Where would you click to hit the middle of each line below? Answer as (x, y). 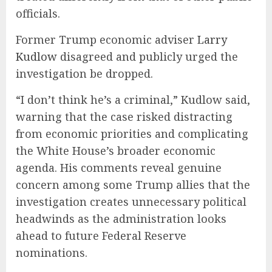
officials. (38, 14)
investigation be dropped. (84, 74)
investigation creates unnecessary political (131, 202)
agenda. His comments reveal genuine (119, 168)
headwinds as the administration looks (121, 219)
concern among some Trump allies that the (133, 185)
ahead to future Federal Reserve (101, 236)
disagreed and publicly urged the (148, 57)
